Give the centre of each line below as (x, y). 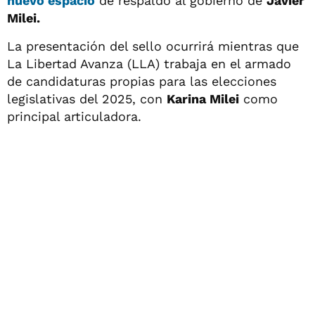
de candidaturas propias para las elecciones (142, 81)
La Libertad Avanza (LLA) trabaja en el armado (149, 63)
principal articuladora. (74, 116)
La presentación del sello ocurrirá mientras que (153, 46)
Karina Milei (203, 98)
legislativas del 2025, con (87, 98)
